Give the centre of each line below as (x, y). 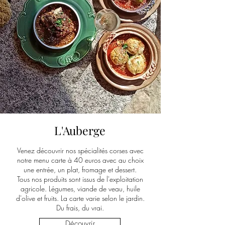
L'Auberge (80, 130)
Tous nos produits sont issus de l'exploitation (80, 179)
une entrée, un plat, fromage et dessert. (80, 170)
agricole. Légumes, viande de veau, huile (80, 189)
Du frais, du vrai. (80, 208)
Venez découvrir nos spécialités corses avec (80, 150)
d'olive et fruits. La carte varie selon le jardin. (80, 198)
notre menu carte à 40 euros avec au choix (80, 160)
